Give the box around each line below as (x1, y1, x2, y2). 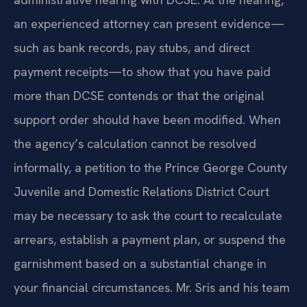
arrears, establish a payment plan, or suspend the (14, 231, 286, 247)
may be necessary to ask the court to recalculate (14, 207, 282, 223)
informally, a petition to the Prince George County (14, 159, 287, 175)
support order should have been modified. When (14, 111, 281, 127)
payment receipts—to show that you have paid (14, 63, 271, 79)
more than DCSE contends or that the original (14, 87, 265, 103)
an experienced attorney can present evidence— (14, 15, 284, 32)
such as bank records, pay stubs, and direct (14, 39, 250, 56)
